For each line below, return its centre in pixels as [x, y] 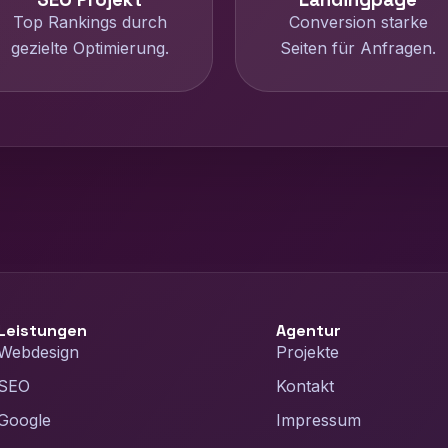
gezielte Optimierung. [89, 48]
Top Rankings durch [89, 22]
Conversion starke [358, 22]
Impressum [319, 420]
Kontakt [305, 386]
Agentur [309, 330]
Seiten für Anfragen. [358, 48]
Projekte [308, 352]
